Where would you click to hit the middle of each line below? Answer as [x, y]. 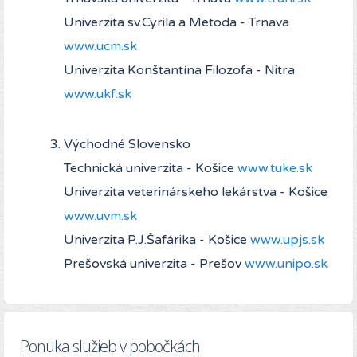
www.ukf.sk [98, 94]
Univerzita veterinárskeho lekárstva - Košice [196, 192]
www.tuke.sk [275, 169]
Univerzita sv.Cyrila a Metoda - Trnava [177, 23]
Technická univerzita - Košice [151, 169]
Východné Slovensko [127, 145]
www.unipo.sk [286, 264]
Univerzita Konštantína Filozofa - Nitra [179, 71]
